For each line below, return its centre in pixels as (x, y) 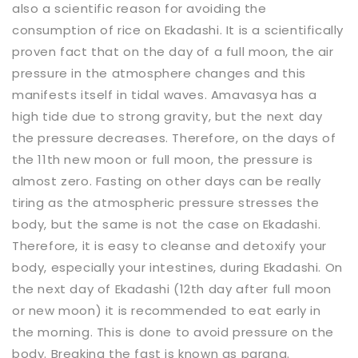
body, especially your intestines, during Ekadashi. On (177, 267)
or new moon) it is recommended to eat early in (167, 310)
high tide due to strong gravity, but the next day (167, 116)
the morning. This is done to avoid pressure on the (173, 332)
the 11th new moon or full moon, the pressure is (163, 159)
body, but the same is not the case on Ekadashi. (167, 224)
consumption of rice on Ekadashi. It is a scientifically (178, 30)
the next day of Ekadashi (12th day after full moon (172, 288)
